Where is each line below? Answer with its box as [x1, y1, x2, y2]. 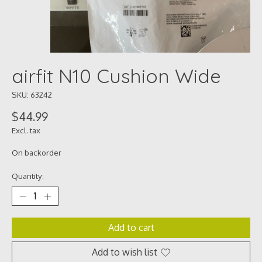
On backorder [12, 147, 61, 158]
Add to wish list [92, 246, 157, 258]
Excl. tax [12, 125, 40, 136]
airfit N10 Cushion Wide [12, 64, 221, 88]
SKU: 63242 [12, 89, 52, 100]
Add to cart [108, 222, 154, 234]
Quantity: [12, 171, 44, 181]
